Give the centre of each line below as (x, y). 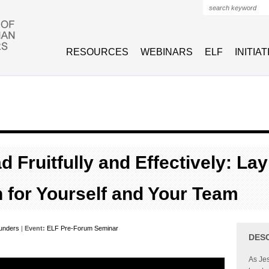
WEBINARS (167, 52)
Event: (35, 228)
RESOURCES (97, 52)
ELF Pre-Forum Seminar (83, 228)
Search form (234, 22)
